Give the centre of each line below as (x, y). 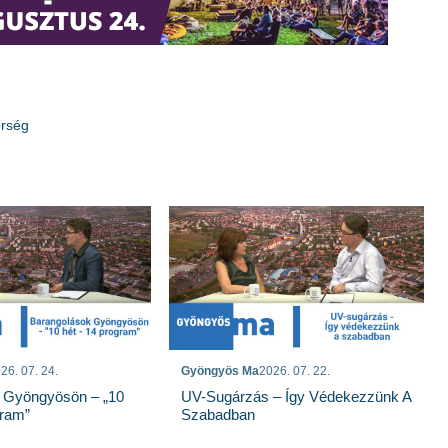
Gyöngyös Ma (220, 370)
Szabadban (218, 414)
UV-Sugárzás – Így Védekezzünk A (296, 396)
